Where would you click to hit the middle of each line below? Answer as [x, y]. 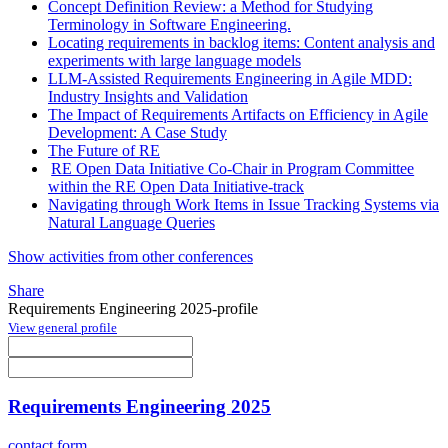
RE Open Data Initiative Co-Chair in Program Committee [233, 168]
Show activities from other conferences [130, 256]
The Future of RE [104, 150]
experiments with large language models [174, 60]
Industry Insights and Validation [148, 96]
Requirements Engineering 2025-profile [133, 308]
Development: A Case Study [137, 132]
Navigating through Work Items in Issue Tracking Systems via [243, 204]
